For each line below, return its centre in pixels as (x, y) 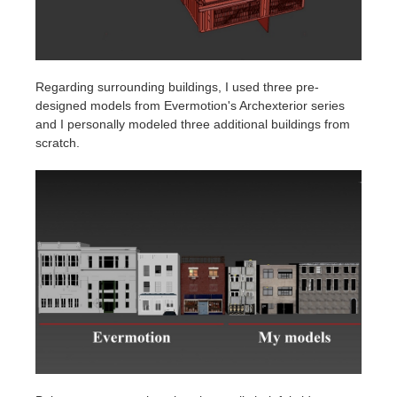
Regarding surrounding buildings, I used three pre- (177, 86)
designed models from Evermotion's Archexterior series (190, 105)
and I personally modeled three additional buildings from (193, 124)
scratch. (58, 142)
